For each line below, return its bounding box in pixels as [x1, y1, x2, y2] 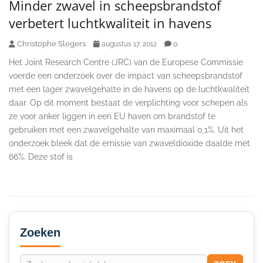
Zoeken [20, 225, 60, 239]
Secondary [8, 206, 78, 224]
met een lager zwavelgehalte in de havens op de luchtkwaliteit [9, 84, 249, 94]
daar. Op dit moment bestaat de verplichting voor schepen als [9, 97, 248, 107]
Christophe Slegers [17, 39, 86, 48]
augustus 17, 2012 [102, 39, 157, 48]
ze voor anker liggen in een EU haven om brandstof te [9, 111, 215, 121]
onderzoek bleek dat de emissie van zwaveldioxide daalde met [9, 138, 250, 148]
